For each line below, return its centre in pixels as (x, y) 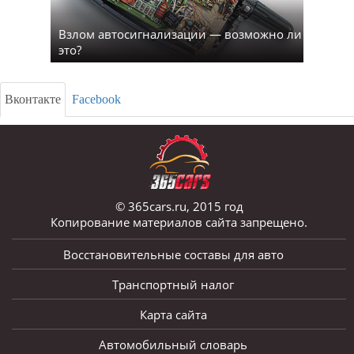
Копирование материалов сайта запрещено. (179, 222)
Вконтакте (33, 100)
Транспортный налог (173, 285)
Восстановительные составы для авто (173, 255)
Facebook (96, 100)
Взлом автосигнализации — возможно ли (180, 34)
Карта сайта (173, 315)
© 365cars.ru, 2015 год (179, 207)
